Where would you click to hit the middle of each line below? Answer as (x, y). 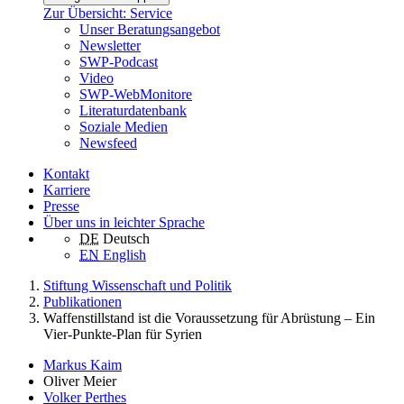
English (124, 255)
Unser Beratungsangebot (150, 30)
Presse (61, 207)
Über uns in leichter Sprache (124, 223)
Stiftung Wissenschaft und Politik (138, 286)
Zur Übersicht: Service (108, 14)
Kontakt (66, 174)
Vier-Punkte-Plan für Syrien (123, 335)
